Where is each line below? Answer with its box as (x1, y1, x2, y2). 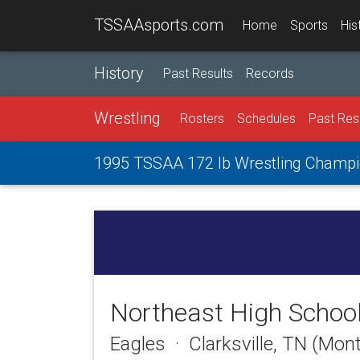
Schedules (237, 111, 296, 126)
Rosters (180, 111, 224, 126)
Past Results (163, 66, 233, 81)
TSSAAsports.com (94, 15, 223, 35)
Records (246, 66, 294, 81)
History (94, 63, 144, 83)
